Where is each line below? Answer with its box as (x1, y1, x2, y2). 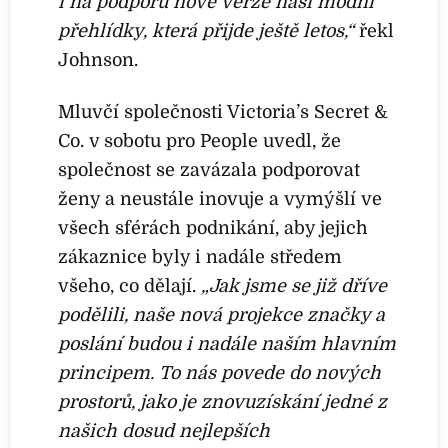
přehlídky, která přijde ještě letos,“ (58, 20, 355, 41)
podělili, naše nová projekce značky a (58, 305, 386, 326)
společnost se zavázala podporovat (58, 160, 361, 181)
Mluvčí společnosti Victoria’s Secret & (58, 102, 389, 123)
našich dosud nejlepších (58, 421, 271, 442)
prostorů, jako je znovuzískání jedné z (58, 392, 388, 413)
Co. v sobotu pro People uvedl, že (58, 131, 342, 152)
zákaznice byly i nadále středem (58, 247, 343, 268)
